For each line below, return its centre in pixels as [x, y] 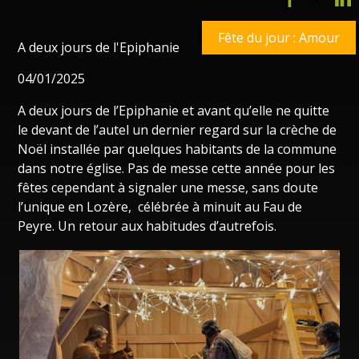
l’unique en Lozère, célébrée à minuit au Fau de [160, 207]
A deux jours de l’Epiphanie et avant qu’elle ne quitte [174, 111]
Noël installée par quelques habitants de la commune [177, 149]
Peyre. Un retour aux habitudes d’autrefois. [149, 226]
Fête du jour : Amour [278, 37]
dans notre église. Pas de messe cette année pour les [177, 169]
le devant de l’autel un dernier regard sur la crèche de [177, 130]
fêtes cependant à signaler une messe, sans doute [168, 188]
